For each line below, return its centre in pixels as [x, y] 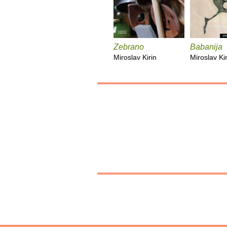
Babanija [206, 47]
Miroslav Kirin [135, 57]
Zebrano [129, 47]
